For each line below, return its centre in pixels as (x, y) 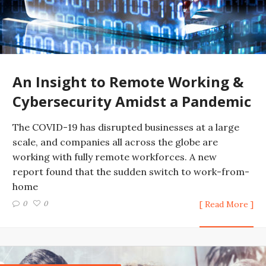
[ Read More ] (227, 204)
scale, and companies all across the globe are (115, 142)
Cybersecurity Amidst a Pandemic (132, 101)
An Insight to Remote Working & (128, 82)
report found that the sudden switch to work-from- (131, 172)
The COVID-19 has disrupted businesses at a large (126, 127)
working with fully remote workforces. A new (115, 157)
